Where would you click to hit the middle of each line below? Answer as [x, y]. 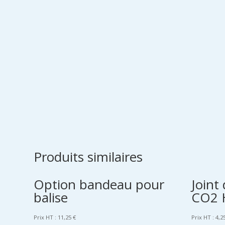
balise [51, 198]
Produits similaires [88, 157]
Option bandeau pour [99, 185]
